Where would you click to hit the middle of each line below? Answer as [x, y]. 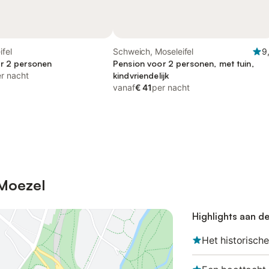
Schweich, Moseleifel [153, 51]
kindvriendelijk [141, 75]
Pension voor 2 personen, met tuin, [183, 63]
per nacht [171, 87]
